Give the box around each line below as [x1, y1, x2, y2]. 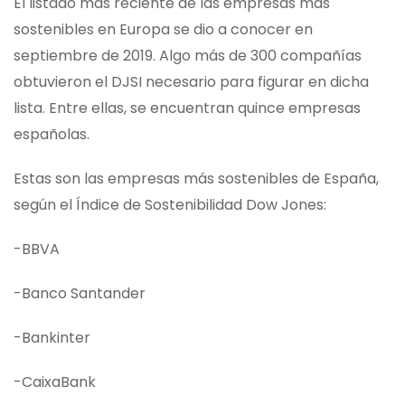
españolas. [14, 123, 89, 145]
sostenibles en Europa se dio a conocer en [14, 18, 313, 40]
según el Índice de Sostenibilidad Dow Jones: [14, 193, 326, 215]
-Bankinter [14, 326, 90, 348]
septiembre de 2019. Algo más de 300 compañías [14, 44, 362, 66]
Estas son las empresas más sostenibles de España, [14, 167, 379, 189]
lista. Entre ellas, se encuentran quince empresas [14, 97, 361, 118]
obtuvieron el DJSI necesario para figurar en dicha [14, 71, 369, 92]
